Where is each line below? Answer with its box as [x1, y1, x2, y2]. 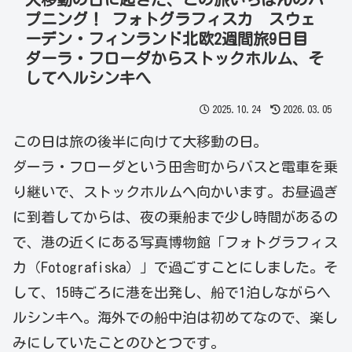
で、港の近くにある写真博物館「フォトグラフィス [13, 235, 338, 250]
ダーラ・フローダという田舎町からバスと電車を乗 [13, 159, 338, 174]
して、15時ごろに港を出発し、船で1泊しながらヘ [13, 285, 331, 300]
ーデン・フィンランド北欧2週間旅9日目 [25, 31, 324, 47]
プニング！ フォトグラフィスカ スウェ [25, 11, 316, 27]
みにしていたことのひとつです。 [13, 335, 225, 350]
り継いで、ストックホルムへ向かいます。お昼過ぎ [13, 185, 338, 200]
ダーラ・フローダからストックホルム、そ [25, 50, 324, 67]
